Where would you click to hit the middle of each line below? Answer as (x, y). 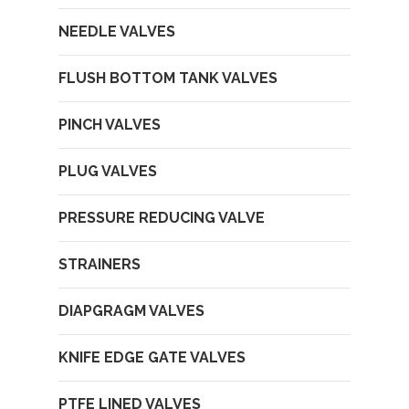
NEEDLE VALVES (117, 31)
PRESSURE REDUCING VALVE (162, 218)
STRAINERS (100, 264)
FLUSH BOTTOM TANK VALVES (168, 78)
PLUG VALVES (108, 171)
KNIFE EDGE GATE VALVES (152, 357)
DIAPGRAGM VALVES (131, 311)
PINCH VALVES (110, 125)
